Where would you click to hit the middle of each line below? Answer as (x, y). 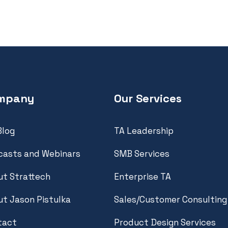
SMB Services (142, 153)
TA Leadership (144, 131)
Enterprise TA (142, 176)
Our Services (148, 98)
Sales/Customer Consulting (170, 199)
